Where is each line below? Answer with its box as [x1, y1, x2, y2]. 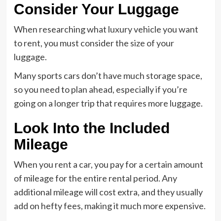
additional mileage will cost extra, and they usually [13, 186, 203, 197]
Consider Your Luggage [13, 1, 179, 17]
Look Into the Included [13, 120, 170, 136]
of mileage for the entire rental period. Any [13, 173, 177, 184]
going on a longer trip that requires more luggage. [13, 98, 204, 109]
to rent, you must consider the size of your [13, 37, 174, 48]
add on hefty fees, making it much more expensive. [13, 200, 207, 211]
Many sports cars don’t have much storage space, [13, 70, 202, 81]
